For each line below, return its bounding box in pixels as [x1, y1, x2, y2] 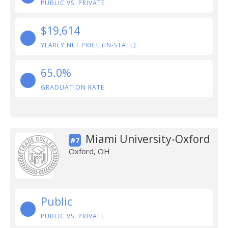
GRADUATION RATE [41, 83, 104, 92]
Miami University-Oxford [85, 132, 210, 146]
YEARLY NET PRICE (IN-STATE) [41, 41, 136, 49]
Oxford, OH [68, 146, 110, 156]
